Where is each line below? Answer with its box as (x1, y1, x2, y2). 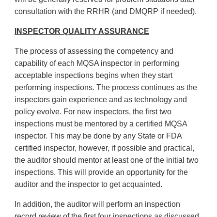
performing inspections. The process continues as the (15, 83, 197, 92)
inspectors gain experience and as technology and (15, 95, 187, 104)
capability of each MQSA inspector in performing (15, 59, 179, 68)
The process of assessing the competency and (15, 47, 173, 56)
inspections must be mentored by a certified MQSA (15, 120, 187, 128)
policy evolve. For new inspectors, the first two (15, 108, 171, 116)
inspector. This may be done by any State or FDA (15, 132, 182, 140)
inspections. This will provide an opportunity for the (15, 168, 188, 177)
